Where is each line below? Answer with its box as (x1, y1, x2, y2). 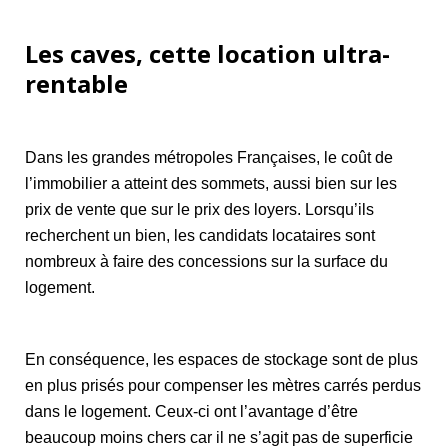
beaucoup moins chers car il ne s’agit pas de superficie (25, 428, 413, 446)
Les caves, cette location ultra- (25, 36, 390, 70)
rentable (25, 66, 128, 100)
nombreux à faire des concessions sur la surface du (25, 252, 388, 270)
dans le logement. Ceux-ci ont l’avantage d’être (25, 402, 358, 420)
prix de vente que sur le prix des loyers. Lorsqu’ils (25, 200, 374, 218)
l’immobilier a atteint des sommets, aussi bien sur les (25, 174, 397, 192)
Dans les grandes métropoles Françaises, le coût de (25, 148, 393, 166)
